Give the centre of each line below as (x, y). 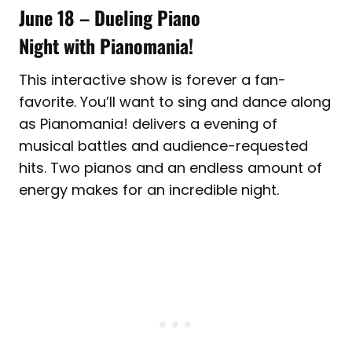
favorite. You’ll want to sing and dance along (175, 101)
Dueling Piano (147, 17)
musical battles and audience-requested (163, 145)
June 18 (49, 17)
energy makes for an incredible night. (149, 189)
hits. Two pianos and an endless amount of (170, 167)
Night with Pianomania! (106, 45)
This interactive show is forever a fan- (152, 79)
